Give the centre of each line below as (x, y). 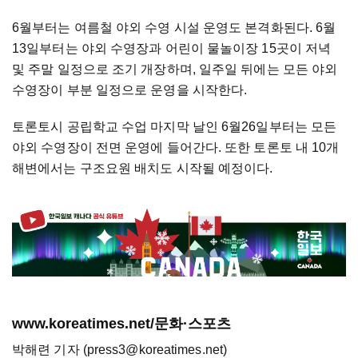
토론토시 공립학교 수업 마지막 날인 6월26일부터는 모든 (175, 127)
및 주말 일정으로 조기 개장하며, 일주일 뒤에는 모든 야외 (175, 70)
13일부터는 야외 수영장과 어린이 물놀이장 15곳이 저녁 (172, 49)
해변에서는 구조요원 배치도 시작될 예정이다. (143, 169)
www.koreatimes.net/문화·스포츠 (121, 323)
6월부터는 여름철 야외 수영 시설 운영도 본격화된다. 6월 (174, 28)
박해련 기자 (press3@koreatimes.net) (119, 349)
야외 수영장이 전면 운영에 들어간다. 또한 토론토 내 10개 (176, 148)
